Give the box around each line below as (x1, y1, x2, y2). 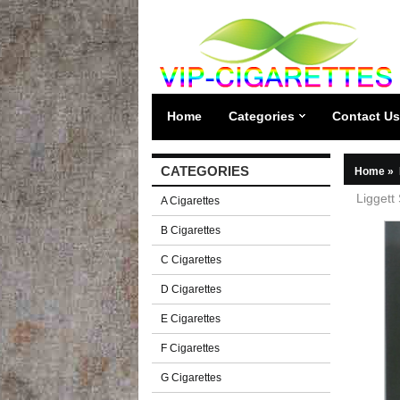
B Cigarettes (161, 224, 221, 237)
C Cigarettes (161, 254, 221, 266)
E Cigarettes (161, 312, 221, 325)
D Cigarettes (161, 283, 221, 296)
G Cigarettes (161, 371, 221, 384)
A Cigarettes (161, 195, 220, 207)
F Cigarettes (161, 342, 220, 354)
